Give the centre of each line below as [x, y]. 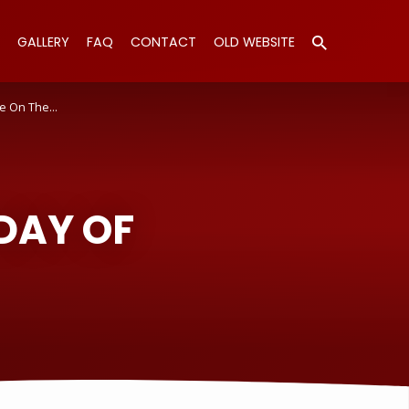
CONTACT [163, 42]
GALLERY [43, 42]
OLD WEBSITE [254, 42]
